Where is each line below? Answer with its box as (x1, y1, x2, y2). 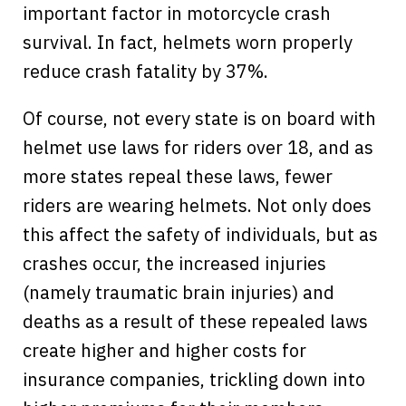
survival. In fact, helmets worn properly (23, 29, 353, 54)
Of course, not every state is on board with (23, 105, 376, 130)
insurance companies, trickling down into (23, 366, 365, 391)
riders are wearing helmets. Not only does (23, 192, 372, 217)
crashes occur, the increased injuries (23, 250, 326, 275)
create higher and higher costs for (23, 337, 306, 362)
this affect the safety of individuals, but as (23, 221, 378, 246)
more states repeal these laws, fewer (23, 163, 333, 188)
